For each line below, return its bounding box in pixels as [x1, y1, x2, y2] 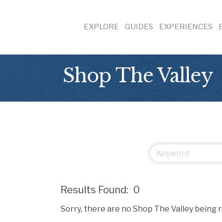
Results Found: [60, 183, 128, 196]
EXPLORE [84, 22, 119, 31]
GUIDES [125, 22, 153, 31]
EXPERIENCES [159, 22, 213, 31]
